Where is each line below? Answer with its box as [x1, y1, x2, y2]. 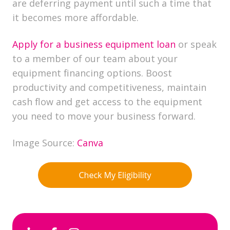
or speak [176, 38, 217, 51]
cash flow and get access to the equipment [12, 95, 202, 108]
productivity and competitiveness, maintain [12, 81, 206, 94]
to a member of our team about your [12, 52, 178, 65]
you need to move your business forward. [12, 110, 196, 123]
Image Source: [12, 137, 77, 149]
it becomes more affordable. [12, 11, 139, 24]
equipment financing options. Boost [12, 67, 172, 80]
